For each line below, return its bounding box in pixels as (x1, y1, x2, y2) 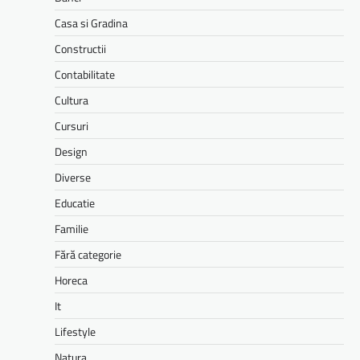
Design (55, 143, 88, 161)
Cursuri (55, 117, 88, 135)
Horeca (55, 272, 88, 289)
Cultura (55, 92, 88, 109)
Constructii (55, 40, 106, 58)
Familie (55, 220, 88, 238)
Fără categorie (55, 246, 121, 264)
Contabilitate (55, 66, 115, 84)
